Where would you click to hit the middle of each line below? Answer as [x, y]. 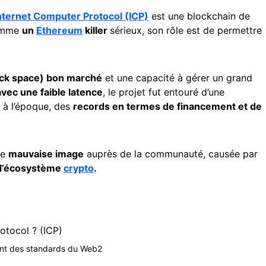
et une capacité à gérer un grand [177, 78]
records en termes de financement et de [167, 106]
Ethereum [59, 30]
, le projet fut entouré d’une [164, 92]
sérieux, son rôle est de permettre [186, 30]
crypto [79, 168]
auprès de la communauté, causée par [171, 154]
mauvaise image [46, 154]
